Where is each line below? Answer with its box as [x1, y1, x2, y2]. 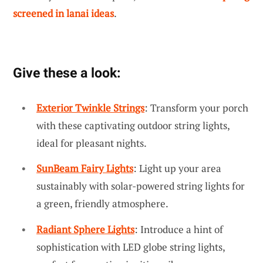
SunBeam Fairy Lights [36, 161, 133, 176]
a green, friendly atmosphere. [36, 197, 168, 211]
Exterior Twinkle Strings [36, 100, 144, 114]
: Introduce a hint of [134, 222, 223, 236]
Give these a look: [13, 64, 120, 81]
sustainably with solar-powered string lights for [36, 179, 245, 193]
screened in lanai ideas [13, 6, 114, 20]
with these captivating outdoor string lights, [36, 118, 230, 132]
